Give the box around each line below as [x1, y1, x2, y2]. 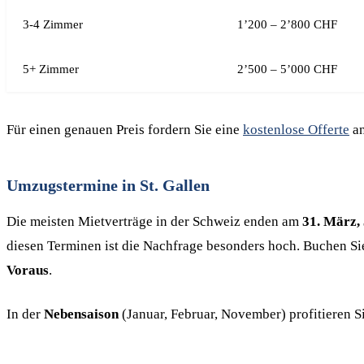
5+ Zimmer [23, 63, 79, 76]
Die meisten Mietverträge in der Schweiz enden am [6, 214, 302, 229]
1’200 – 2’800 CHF [237, 18, 337, 31]
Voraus [6, 262, 49, 278]
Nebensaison [44, 306, 119, 322]
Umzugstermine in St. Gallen [6, 176, 210, 194]
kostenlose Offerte [243, 122, 349, 137]
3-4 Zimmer [23, 18, 83, 31]
